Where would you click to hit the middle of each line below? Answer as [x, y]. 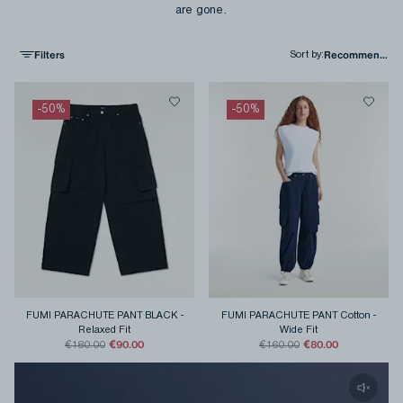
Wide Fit [299, 330]
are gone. [201, 10]
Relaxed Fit [104, 330]
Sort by [305, 55]
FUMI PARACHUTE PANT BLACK [102, 315]
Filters [49, 55]
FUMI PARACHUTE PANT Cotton [296, 315]
